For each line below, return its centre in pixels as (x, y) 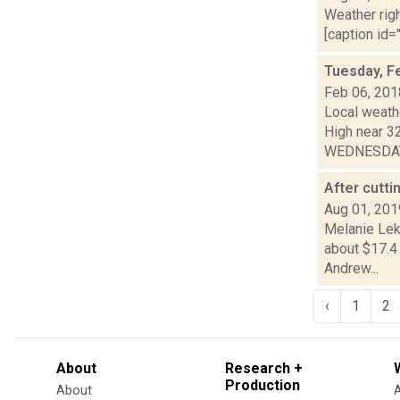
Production (262, 385)
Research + (264, 368)
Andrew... (351, 268)
